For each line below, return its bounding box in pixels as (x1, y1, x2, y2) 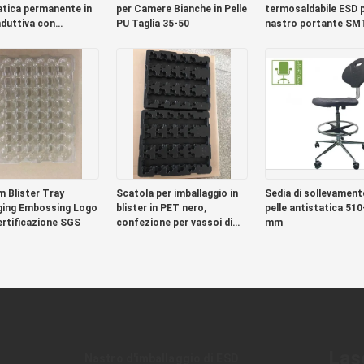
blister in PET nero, (115, 202, 206, 214)
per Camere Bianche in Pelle (115, 3, 247, 15)
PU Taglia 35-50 (115, 18, 189, 29)
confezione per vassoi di (115, 217, 232, 228)
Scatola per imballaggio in (115, 188, 238, 199)
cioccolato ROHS (115, 232, 198, 243)
